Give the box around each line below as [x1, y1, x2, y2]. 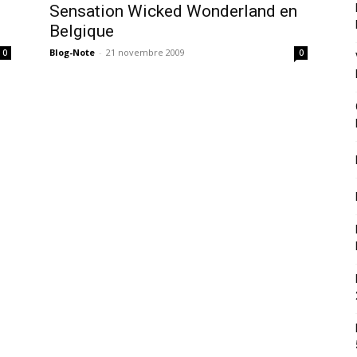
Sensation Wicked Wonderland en [49, 2, 297, 22]
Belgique [49, 22, 114, 41]
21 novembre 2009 [106, 46, 185, 59]
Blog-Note [49, 46, 95, 59]
